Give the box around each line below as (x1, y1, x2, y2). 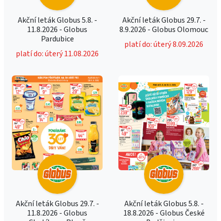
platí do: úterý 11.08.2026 (16, 48, 99, 59)
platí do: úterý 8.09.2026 (124, 39, 203, 50)
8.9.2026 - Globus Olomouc (119, 24, 208, 35)
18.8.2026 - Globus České (123, 208, 205, 219)
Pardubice (40, 34, 74, 44)
